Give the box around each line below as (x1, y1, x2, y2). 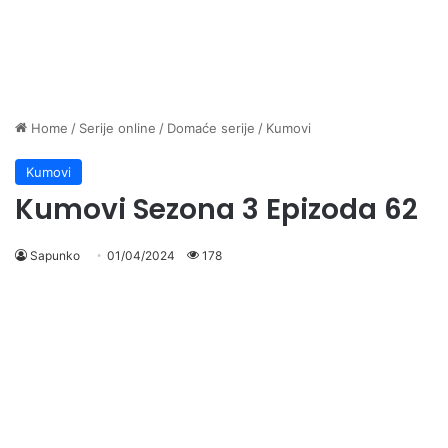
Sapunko (30, 248, 80, 263)
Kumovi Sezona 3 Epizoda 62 (15, 190, 418, 229)
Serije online (79, 120, 156, 136)
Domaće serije (167, 120, 255, 136)
